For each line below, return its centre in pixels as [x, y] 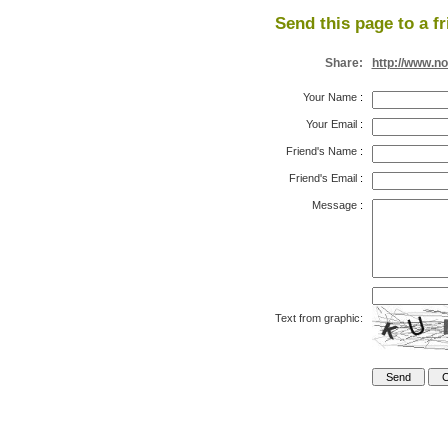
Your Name [329, 97]
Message [334, 205]
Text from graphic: [318, 318]
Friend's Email [322, 178]
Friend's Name [321, 151]
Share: [343, 63]
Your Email [331, 124]
